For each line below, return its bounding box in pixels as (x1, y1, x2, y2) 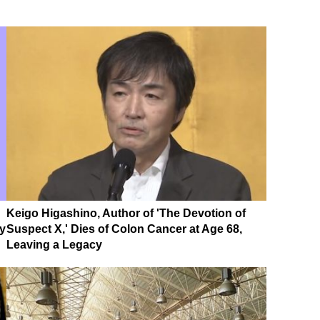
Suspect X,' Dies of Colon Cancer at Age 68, (6, 222, 242, 235)
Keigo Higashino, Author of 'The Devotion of (6, 206, 246, 219)
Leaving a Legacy (6, 238, 102, 251)
